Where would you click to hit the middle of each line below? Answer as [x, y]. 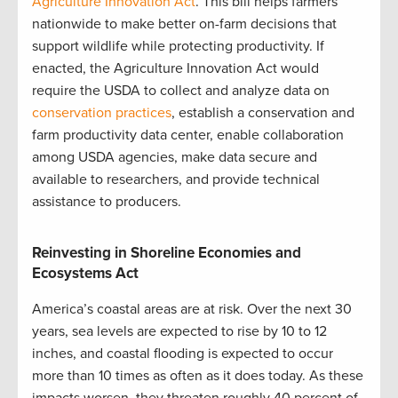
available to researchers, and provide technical [176, 179]
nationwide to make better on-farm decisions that [184, 24]
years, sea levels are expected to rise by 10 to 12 [179, 331]
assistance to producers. [108, 201]
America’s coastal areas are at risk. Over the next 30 [192, 309]
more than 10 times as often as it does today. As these [198, 375]
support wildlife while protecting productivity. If [178, 46]
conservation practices [102, 112]
